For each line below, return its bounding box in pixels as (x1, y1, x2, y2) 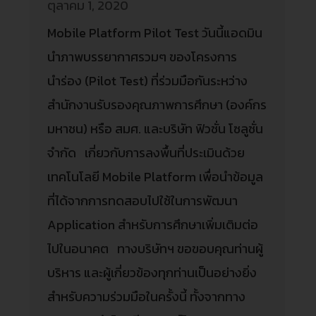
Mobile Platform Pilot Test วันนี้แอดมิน (47, 23, 263, 42)
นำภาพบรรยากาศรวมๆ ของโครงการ (47, 47, 238, 66)
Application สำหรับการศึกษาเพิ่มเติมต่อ (47, 214, 259, 234)
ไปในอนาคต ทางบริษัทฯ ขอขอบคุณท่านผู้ (47, 238, 264, 258)
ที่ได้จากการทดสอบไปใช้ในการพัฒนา (47, 190, 238, 210)
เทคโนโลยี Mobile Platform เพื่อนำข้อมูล (47, 166, 264, 186)
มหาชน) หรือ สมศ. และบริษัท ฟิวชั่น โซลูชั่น (47, 119, 264, 138)
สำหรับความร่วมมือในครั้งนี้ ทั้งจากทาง (47, 286, 246, 306)
